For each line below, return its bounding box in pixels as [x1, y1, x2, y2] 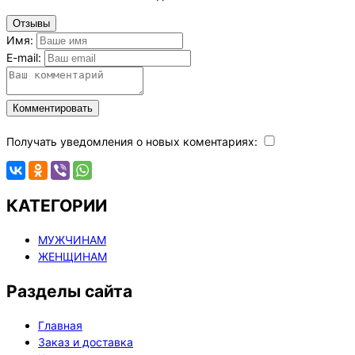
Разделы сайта [6, 281, 132, 301]
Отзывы [13, 17, 50, 29]
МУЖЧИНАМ [38, 233, 106, 247]
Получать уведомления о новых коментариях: [6, 134, 261, 148]
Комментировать [13, 101, 93, 114]
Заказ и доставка [38, 335, 133, 349]
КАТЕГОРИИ [6, 196, 107, 216]
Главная [38, 319, 82, 333]
